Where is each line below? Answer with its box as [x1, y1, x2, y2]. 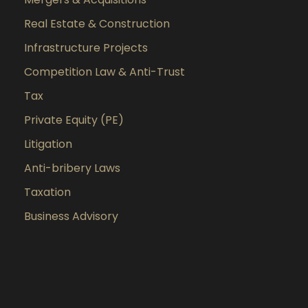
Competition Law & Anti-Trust [24, 64, 185, 80]
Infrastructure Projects [24, 40, 148, 56]
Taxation [24, 184, 71, 201]
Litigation [24, 136, 72, 153]
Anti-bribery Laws [24, 160, 120, 177]
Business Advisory [24, 208, 118, 225]
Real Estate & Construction [24, 16, 170, 32]
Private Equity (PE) [24, 112, 124, 129]
